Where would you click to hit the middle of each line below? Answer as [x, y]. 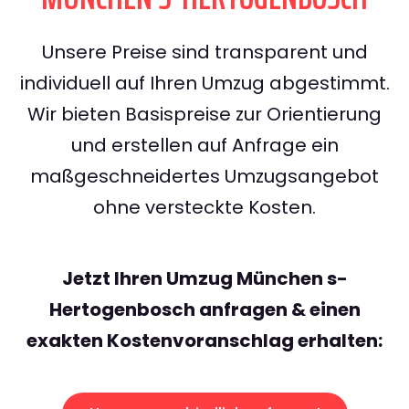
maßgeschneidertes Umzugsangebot [204, 177]
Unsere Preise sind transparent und [204, 52]
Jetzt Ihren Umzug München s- [204, 279]
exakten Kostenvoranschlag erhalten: [204, 341]
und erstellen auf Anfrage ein [204, 146]
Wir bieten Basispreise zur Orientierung [204, 115]
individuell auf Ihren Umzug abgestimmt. [204, 84]
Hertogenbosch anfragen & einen [204, 310]
